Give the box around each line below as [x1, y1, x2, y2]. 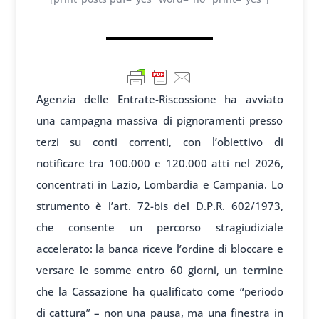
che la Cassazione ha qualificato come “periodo [36, 284, 283, 299]
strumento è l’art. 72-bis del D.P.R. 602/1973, [36, 199, 283, 214]
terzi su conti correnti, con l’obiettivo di [36, 135, 283, 150]
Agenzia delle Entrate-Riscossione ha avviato [36, 92, 283, 107]
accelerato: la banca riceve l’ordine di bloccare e [36, 241, 283, 256]
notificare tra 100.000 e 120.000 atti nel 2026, [36, 156, 283, 171]
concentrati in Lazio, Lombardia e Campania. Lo [36, 177, 283, 192]
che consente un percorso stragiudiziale [36, 220, 283, 235]
